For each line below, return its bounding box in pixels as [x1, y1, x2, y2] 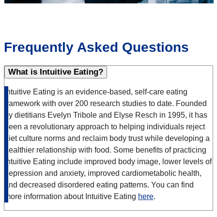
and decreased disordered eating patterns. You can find [4, 181, 194, 189]
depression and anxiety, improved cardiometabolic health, [4, 169, 201, 178]
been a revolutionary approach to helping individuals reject [4, 123, 205, 131]
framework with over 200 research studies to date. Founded [4, 99, 207, 108]
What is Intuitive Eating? [8, 67, 103, 77]
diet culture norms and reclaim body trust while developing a [4, 134, 210, 143]
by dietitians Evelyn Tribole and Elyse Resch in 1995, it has [4, 111, 207, 120]
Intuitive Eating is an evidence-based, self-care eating [4, 88, 187, 96]
